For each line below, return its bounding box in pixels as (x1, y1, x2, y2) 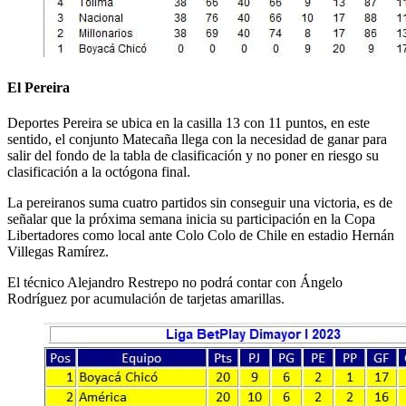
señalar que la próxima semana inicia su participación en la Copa (7, 211, 375, 227)
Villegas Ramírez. (7, 244, 109, 260)
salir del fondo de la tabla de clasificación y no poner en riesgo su (7, 148, 379, 164)
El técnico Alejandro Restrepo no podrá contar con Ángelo (7, 275, 343, 291)
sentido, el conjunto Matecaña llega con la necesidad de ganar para (7, 131, 387, 148)
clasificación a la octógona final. (7, 164, 190, 180)
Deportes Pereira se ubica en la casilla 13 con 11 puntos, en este (7, 115, 370, 131)
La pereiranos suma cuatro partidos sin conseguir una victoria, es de (7, 195, 392, 211)
